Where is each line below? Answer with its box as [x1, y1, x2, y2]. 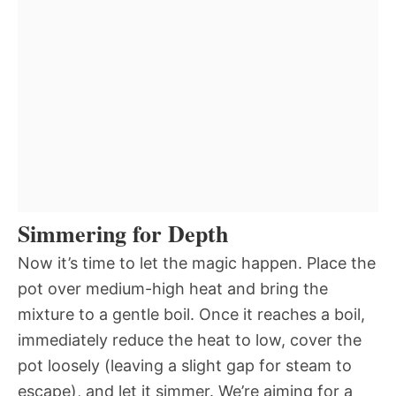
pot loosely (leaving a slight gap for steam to [18, 355, 352, 375]
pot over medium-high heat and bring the [18, 278, 328, 298]
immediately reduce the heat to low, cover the [18, 330, 362, 349]
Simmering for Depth [18, 216, 228, 250]
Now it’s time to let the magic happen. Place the [18, 253, 376, 272]
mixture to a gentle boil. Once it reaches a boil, [18, 304, 365, 324]
